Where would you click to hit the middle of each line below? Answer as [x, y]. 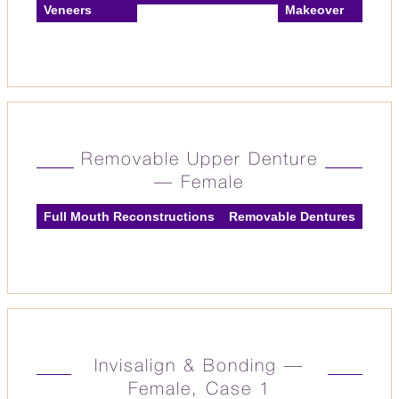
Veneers [68, 10]
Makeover [314, 10]
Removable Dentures [292, 216]
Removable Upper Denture [199, 160]
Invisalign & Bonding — [199, 367]
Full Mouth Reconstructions [129, 216]
